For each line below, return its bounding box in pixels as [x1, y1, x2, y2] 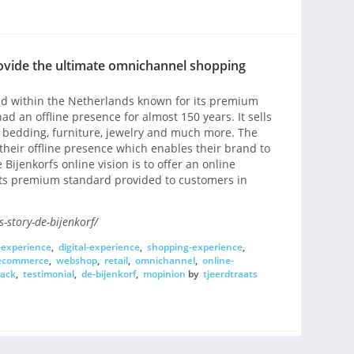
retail [104, 253, 128, 267]
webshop [55, 253, 97, 267]
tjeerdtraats [202, 266, 258, 281]
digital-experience [58, 239, 140, 254]
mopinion [142, 266, 186, 281]
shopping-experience [146, 239, 243, 254]
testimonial [22, 266, 74, 281]
